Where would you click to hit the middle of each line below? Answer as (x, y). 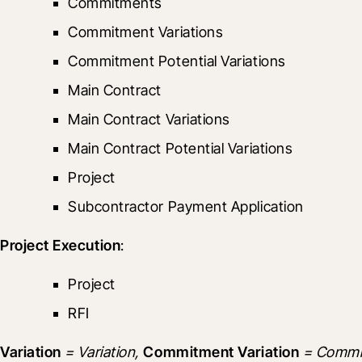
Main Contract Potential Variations (181, 148)
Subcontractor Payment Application (186, 206)
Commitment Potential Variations (177, 61)
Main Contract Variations (149, 119)
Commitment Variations (146, 32)
